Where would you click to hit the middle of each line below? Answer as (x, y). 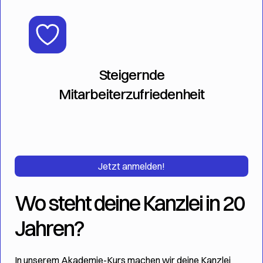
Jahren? (49, 228)
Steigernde (131, 75)
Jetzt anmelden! (131, 166)
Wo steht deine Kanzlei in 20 (130, 203)
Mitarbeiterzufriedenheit (131, 94)
